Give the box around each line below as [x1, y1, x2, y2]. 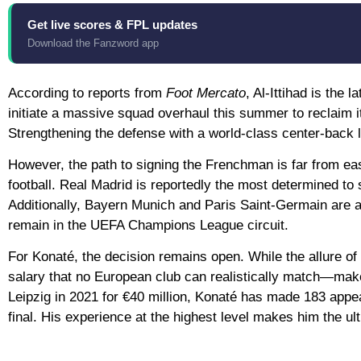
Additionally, [8, 197, 85, 214]
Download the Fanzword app [27, 36, 159, 49]
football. [8, 177, 60, 193]
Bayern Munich [85, 197, 175, 214]
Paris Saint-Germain [205, 197, 327, 214]
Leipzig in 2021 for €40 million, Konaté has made [8, 289, 304, 305]
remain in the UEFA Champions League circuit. [8, 218, 288, 234]
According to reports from [8, 85, 166, 101]
